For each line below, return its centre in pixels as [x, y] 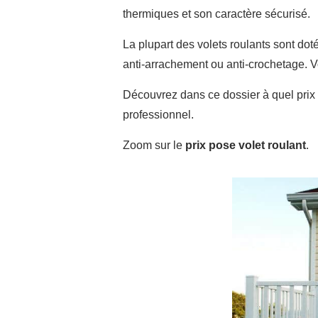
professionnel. [160, 114]
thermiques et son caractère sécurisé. [216, 13]
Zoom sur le [154, 145]
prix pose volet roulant [246, 145]
